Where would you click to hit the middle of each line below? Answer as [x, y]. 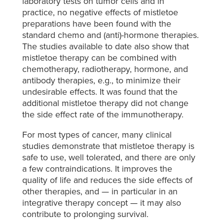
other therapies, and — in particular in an [100, 192]
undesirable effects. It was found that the [100, 92]
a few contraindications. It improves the [97, 169]
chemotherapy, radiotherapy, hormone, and [105, 69]
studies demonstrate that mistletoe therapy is [108, 146]
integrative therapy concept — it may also [101, 203]
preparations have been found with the [96, 24]
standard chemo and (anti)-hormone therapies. [110, 35]
